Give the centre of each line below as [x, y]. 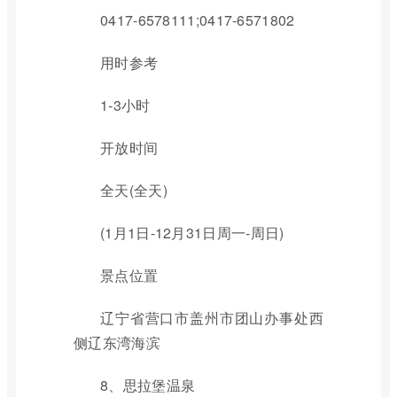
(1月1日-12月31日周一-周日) [192, 233]
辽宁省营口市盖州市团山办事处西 [212, 318]
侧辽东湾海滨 [117, 343]
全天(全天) [134, 190]
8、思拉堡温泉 [148, 385]
